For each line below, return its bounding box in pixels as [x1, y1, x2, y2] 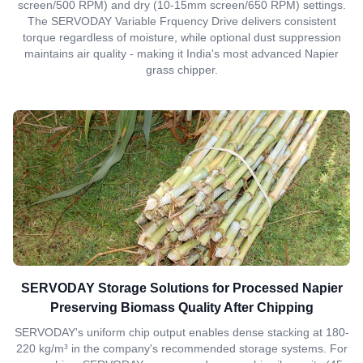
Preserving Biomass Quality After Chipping [49, 301, 314, 314]
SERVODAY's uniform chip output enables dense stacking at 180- [14, 326, 349, 339]
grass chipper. [145, 63, 218, 76]
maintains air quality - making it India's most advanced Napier [24, 47, 339, 60]
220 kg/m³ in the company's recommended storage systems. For [15, 342, 348, 355]
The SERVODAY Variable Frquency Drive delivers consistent [27, 15, 336, 28]
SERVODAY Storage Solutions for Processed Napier [20, 281, 343, 295]
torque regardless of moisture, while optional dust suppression [22, 31, 341, 44]
